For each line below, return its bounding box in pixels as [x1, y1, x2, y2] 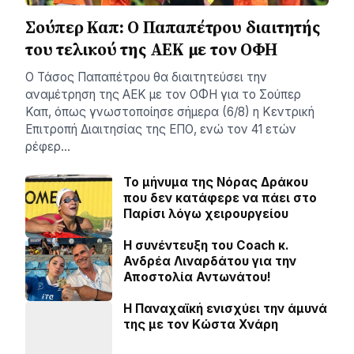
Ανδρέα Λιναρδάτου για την [123, 254, 296, 269]
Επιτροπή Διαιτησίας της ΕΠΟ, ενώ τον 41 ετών [25, 122, 296, 137]
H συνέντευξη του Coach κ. [123, 238, 289, 253]
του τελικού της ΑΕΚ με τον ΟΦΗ [25, 38, 277, 61]
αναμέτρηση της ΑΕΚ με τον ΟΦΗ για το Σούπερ [25, 87, 301, 102]
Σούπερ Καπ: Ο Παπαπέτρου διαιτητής [25, 16, 320, 39]
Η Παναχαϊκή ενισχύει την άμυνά [123, 301, 327, 316]
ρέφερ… [25, 139, 70, 154]
